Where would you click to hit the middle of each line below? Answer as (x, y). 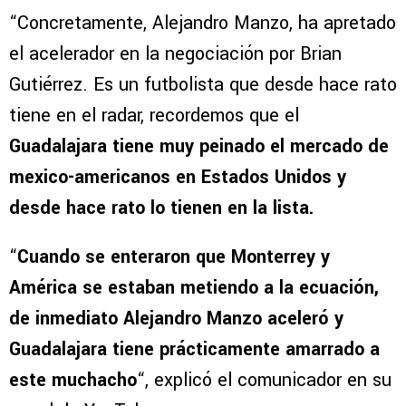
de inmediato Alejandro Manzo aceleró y (176, 319)
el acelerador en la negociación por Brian (175, 54)
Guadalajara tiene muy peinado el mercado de (199, 147)
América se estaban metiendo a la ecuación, (194, 288)
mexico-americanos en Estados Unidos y (178, 178)
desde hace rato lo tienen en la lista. (161, 208)
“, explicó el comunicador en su (264, 381)
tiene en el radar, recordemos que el (154, 116)
